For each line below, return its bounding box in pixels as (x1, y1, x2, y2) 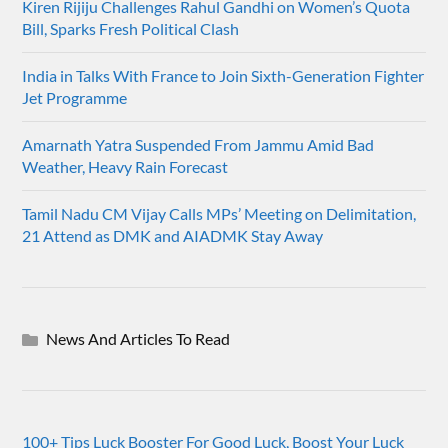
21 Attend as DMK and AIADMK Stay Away (22, 226, 324, 246)
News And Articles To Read (46, 329, 231, 349)
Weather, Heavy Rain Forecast (22, 157, 229, 177)
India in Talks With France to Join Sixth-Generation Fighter (22, 66, 425, 86)
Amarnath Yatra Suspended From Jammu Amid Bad (22, 135, 375, 155)
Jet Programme (22, 88, 128, 108)
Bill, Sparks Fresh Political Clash (22, 19, 240, 39)
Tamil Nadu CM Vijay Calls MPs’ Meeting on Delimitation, (22, 204, 417, 224)
